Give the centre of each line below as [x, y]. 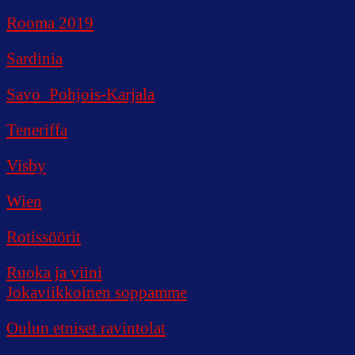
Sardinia [34, 58]
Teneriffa [37, 130]
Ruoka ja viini [54, 272]
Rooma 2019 [50, 23]
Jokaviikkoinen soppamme [97, 292]
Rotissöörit [44, 237]
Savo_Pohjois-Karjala [80, 94]
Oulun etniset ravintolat [86, 328]
